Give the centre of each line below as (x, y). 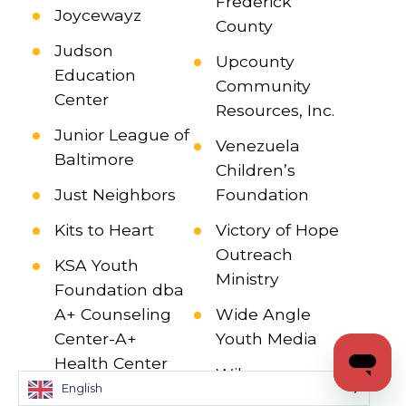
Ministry (247, 279)
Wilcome (251, 374)
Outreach (254, 255)
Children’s (255, 170)
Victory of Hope (277, 230)
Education (95, 75)
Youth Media (266, 339)
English (82, 388)
